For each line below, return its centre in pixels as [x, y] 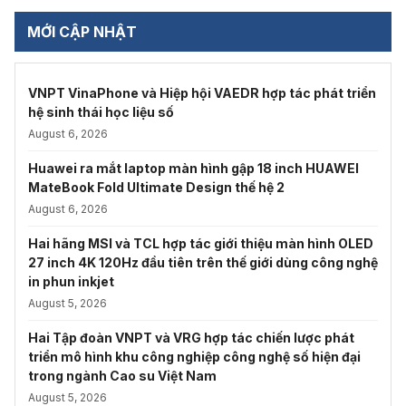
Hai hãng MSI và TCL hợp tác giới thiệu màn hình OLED [201, 243]
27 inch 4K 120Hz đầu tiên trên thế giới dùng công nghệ [203, 262]
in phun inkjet [71, 281]
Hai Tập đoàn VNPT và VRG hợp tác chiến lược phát [191, 337]
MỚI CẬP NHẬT [82, 31]
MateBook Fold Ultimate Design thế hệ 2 [156, 187]
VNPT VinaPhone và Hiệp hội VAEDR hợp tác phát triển [202, 92]
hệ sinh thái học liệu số [101, 111]
